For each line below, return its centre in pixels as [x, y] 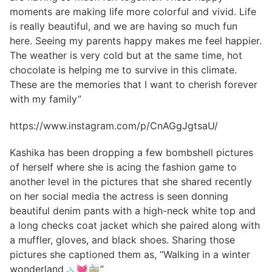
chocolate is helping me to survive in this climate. [123, 70]
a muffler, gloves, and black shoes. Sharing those [122, 240]
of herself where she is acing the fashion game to [123, 167]
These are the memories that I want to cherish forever [134, 85]
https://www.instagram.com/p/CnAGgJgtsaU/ [114, 126]
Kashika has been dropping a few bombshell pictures [131, 153]
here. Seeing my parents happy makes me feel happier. [136, 41]
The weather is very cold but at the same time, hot [126, 56]
